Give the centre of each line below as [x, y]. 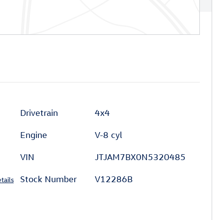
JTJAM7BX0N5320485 [140, 157]
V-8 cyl [108, 135]
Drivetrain [39, 113]
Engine [34, 135]
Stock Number [48, 179]
